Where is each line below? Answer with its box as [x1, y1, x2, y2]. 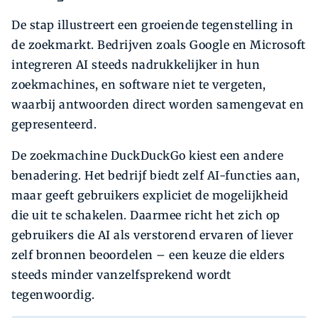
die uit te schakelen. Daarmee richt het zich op [11, 208, 280, 223]
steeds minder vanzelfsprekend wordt [11, 268, 231, 283]
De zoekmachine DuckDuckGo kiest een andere [11, 148, 283, 163]
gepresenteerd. [11, 117, 97, 132]
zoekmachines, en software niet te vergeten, [11, 77, 266, 92]
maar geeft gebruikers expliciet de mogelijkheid [11, 188, 289, 203]
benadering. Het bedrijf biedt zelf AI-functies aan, [11, 168, 300, 183]
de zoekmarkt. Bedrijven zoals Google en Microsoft [11, 38, 306, 53]
